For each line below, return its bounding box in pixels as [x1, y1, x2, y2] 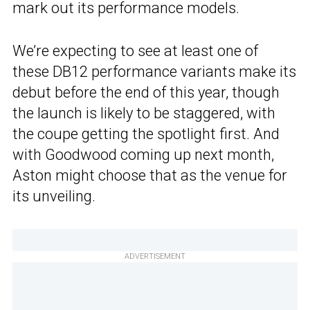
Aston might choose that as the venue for [12, 167, 287, 185]
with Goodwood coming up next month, [12, 146, 274, 164]
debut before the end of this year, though [12, 84, 280, 102]
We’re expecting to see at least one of [12, 42, 258, 60]
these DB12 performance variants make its [12, 63, 296, 81]
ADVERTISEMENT [125, 252, 185, 262]
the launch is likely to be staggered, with [12, 104, 275, 122]
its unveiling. [12, 188, 95, 206]
